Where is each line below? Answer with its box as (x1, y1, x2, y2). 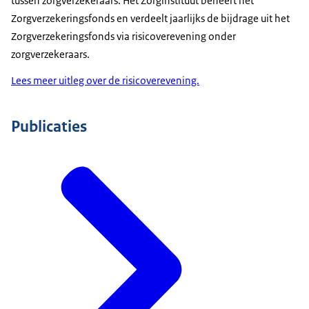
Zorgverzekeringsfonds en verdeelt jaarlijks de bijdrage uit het (11, 12, 290, 26)
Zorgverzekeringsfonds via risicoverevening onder (11, 30, 236, 43)
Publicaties (11, 116, 87, 137)
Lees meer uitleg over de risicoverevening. (11, 74, 199, 88)
